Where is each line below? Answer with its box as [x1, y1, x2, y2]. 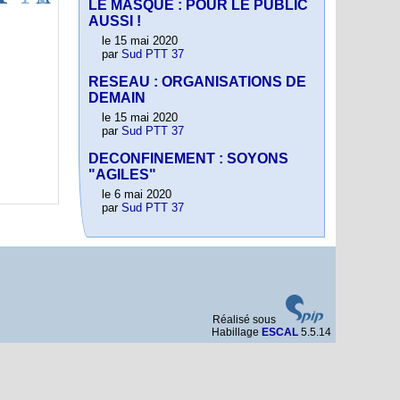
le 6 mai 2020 [102, 187, 171, 202]
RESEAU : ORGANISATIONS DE [88, 74, 306, 90]
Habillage [212, 326, 262, 339]
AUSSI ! [88, 13, 141, 29]
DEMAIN [88, 90, 146, 106]
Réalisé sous [212, 313, 279, 327]
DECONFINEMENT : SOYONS [88, 151, 288, 167]
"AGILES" [88, 167, 156, 183]
